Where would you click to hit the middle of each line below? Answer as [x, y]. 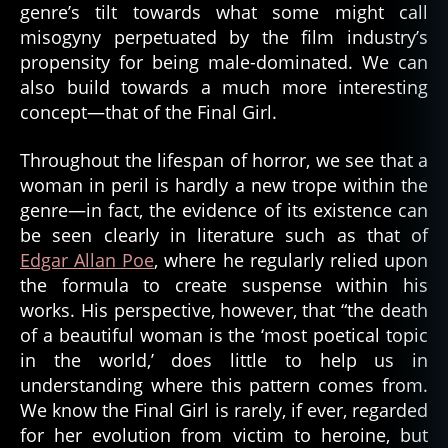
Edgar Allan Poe [87, 259]
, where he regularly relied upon [291, 259]
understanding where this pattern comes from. [224, 384]
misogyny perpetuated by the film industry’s [224, 37]
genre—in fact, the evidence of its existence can [224, 209]
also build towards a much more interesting [224, 87]
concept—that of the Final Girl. [148, 112]
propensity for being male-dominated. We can [224, 62]
